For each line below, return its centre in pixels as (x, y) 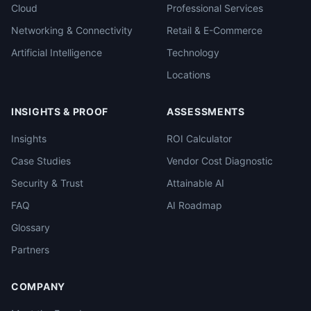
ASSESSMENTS (206, 111)
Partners (30, 250)
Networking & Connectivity (72, 30)
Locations (188, 75)
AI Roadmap (194, 205)
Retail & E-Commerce (215, 30)
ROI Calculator (199, 138)
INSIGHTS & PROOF (60, 111)
